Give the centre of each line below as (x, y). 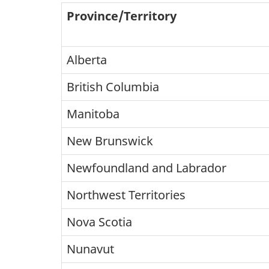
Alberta (87, 60)
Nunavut (90, 249)
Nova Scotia (99, 222)
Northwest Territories (126, 195)
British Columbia (113, 87)
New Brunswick (110, 141)
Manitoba (93, 114)
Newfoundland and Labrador (147, 168)
